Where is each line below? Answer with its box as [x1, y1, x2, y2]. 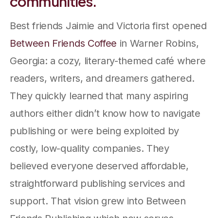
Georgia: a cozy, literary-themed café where [10, 54, 206, 67]
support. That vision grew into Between [10, 195, 186, 207]
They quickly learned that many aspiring [10, 90, 188, 102]
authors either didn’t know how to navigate [10, 107, 200, 119]
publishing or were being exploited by [10, 125, 180, 137]
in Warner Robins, [116, 37, 199, 49]
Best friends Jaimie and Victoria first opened [10, 19, 207, 32]
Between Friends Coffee [10, 37, 117, 49]
